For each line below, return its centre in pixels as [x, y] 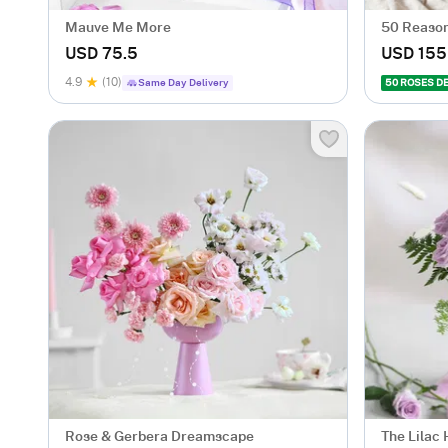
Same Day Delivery [183, 83]
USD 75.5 [101, 54]
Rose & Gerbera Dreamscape [159, 437]
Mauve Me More [118, 28]
